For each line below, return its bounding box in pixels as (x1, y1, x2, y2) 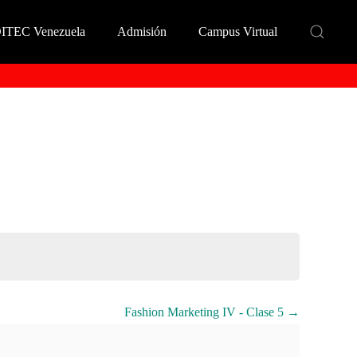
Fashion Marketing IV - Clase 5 (124, 305, 287, 320)
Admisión (117, 25, 167, 38)
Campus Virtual (198, 25, 277, 38)
